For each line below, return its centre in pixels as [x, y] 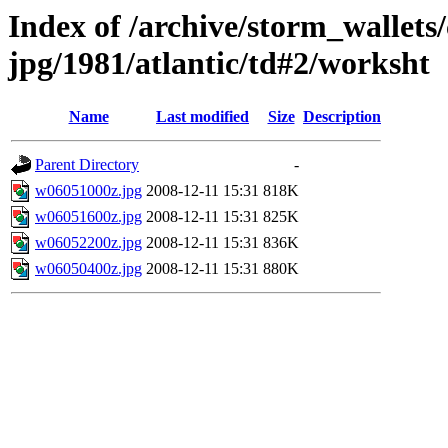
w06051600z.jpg [88, 217]
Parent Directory [87, 165]
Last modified [202, 117]
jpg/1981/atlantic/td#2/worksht [219, 63]
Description [342, 117]
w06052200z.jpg [88, 243]
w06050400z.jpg [88, 269]
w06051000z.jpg [88, 191]
